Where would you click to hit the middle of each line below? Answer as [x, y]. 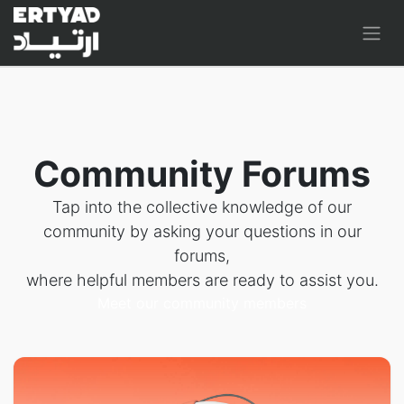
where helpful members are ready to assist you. [202, 280]
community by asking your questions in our [202, 231]
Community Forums [202, 174]
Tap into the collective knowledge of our [202, 207]
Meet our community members [202, 303]
